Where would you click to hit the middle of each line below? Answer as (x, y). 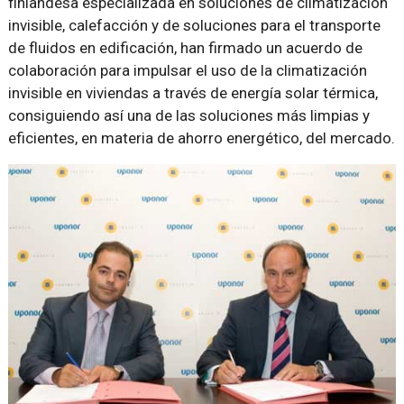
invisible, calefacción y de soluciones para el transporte (194, 25)
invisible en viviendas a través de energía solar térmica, (193, 93)
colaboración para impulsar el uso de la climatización (187, 70)
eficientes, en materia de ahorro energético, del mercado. (201, 138)
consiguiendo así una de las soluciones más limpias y (188, 115)
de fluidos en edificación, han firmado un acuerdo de (185, 48)
